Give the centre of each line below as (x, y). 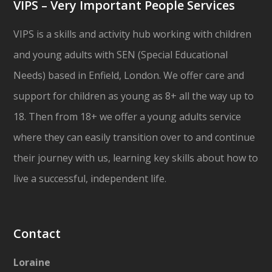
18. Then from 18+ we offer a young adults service (127, 117)
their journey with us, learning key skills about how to (136, 158)
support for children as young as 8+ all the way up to (134, 96)
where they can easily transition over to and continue (134, 138)
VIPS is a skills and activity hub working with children (133, 34)
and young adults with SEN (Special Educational (121, 55)
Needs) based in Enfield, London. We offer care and (129, 76)
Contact (37, 234)
